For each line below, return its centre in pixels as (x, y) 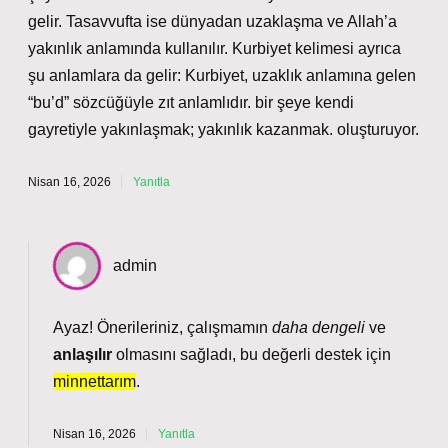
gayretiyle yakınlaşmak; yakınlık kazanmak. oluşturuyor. (223, 129)
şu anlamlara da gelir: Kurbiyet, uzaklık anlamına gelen (222, 75)
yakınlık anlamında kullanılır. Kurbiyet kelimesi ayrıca (214, 48)
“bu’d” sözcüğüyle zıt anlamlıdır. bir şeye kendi (191, 102)
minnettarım (94, 381)
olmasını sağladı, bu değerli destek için (251, 354)
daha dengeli (318, 327)
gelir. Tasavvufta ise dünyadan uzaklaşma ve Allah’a (212, 21)
